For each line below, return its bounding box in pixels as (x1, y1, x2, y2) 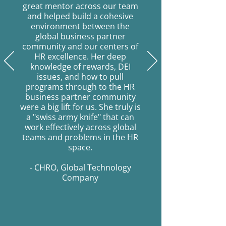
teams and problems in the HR (22, 132, 138, 143)
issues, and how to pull (37, 71, 124, 82)
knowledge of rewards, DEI (30, 61, 131, 72)
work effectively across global (24, 122, 136, 133)
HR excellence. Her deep (34, 51, 126, 62)
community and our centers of (22, 41, 138, 52)
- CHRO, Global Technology (29, 162, 131, 173)
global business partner (35, 31, 126, 42)
